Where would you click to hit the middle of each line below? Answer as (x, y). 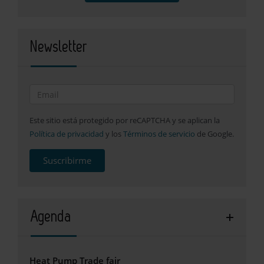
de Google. (214, 134)
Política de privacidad (67, 134)
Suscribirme (67, 161)
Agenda (51, 217)
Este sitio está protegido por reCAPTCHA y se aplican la (125, 121)
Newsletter (59, 47)
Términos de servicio (159, 134)
